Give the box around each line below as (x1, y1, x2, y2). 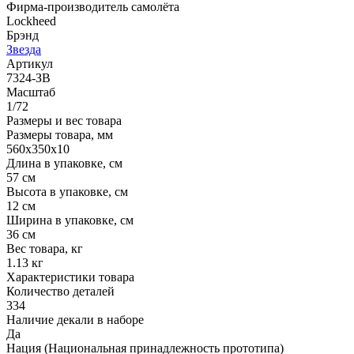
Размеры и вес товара (6, 113, 122, 127)
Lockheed (6, 13, 56, 28)
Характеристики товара (6, 269, 134, 284)
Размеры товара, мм (6, 127, 113, 141)
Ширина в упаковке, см (6, 213, 134, 227)
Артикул (6, 56, 53, 70)
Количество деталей (6, 284, 115, 298)
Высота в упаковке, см (6, 184, 128, 198)
